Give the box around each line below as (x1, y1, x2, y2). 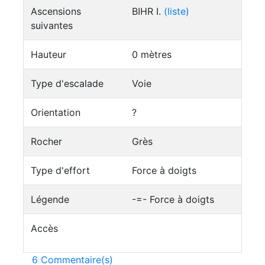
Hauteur (31, 49, 66, 60)
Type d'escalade (31, 77, 104, 89)
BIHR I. (132, 5, 164, 17)
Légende (31, 193, 69, 205)
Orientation (31, 106, 80, 118)
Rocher (31, 135, 62, 147)
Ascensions (31, 5, 81, 17)
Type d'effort (31, 164, 90, 176)
